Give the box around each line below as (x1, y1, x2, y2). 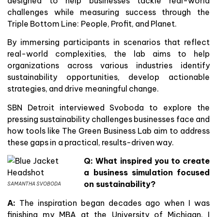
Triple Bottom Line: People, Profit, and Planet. (7, 19, 177, 29)
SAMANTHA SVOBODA (7, 181, 61, 187)
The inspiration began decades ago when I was (15, 198, 210, 208)
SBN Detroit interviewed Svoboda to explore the (7, 102, 210, 112)
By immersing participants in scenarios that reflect (7, 37, 210, 47)
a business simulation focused (84, 168, 210, 178)
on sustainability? (84, 179, 155, 189)
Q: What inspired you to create (84, 156, 210, 166)
